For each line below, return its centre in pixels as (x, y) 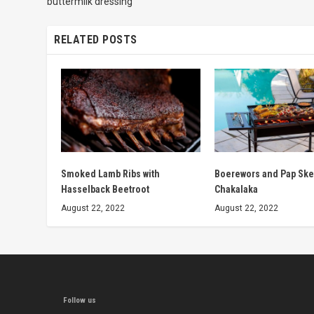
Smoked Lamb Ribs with (111, 173)
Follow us (80, 300)
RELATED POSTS (96, 39)
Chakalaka (236, 189)
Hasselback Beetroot (105, 189)
